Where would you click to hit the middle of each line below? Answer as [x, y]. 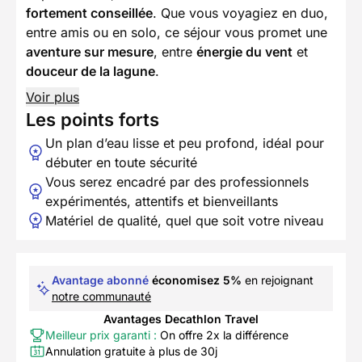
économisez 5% [197, 280]
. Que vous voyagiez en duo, [240, 13]
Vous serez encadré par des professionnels [177, 182]
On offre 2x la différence [223, 335]
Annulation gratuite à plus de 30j [131, 351]
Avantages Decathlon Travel [181, 319]
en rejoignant [278, 280]
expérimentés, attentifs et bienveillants [162, 202]
